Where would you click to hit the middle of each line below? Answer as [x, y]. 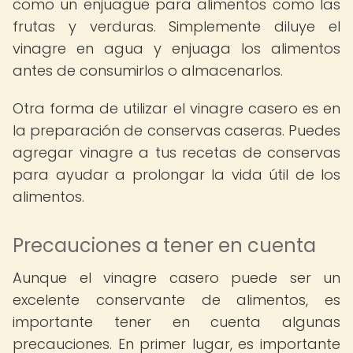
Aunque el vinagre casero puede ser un [176, 278]
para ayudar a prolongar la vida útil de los [176, 175]
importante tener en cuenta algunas [176, 322]
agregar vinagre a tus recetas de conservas [176, 152]
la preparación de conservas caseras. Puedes [176, 130]
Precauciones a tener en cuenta [164, 245]
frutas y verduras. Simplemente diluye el [176, 26]
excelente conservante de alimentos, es [176, 300]
